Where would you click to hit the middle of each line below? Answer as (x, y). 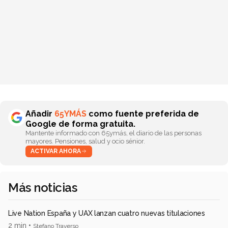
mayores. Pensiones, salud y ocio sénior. (85, 141)
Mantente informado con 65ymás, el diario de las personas (113, 133)
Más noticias (43, 187)
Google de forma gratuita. (80, 124)
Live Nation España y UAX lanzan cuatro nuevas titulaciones (107, 213)
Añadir (40, 113)
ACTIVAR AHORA (56, 151)
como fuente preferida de (143, 113)
